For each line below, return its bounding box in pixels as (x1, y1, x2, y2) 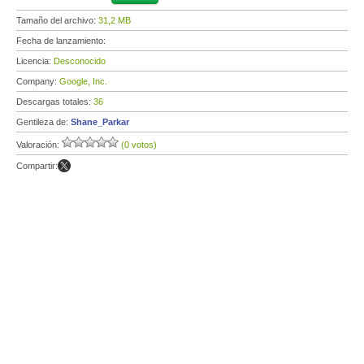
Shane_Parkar (71, 117, 129, 127)
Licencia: (16, 56, 54, 66)
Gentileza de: (16, 117, 71, 127)
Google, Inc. (59, 76, 107, 86)
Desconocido (54, 56, 106, 66)
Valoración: (16, 140, 62, 149)
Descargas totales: (16, 97, 93, 106)
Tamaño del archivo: (16, 15, 98, 25)
